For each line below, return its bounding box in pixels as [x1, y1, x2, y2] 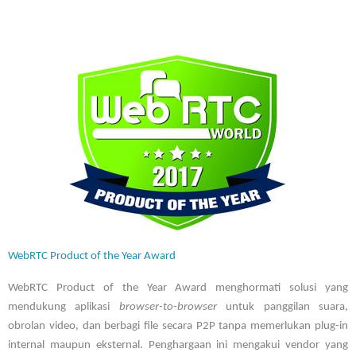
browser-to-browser [118, 301, 217, 314]
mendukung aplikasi [8, 301, 119, 314]
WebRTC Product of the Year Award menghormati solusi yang [8, 282, 348, 295]
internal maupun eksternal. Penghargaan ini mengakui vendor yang [8, 339, 348, 352]
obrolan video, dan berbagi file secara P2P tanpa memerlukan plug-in [8, 320, 348, 333]
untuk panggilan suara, [216, 301, 349, 314]
